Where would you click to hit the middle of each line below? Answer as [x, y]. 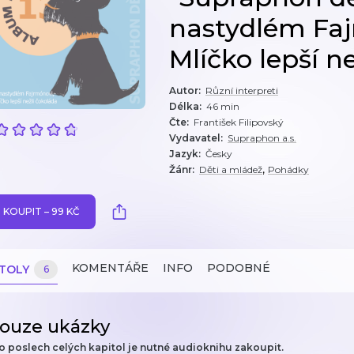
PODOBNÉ [239, 268]
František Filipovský [239, 122]
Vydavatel [195, 138]
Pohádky [288, 169]
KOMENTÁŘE [110, 268]
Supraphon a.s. [262, 138]
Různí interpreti [242, 90]
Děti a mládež [231, 169]
